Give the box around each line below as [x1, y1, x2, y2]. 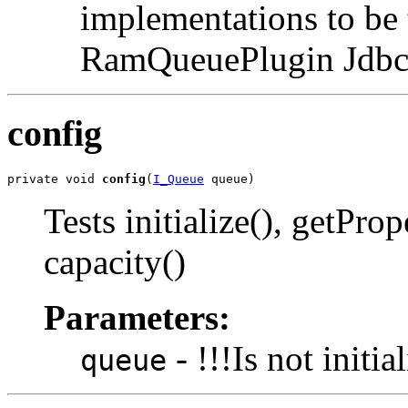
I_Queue [153, 172, 204, 187]
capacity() [44, 242, 186, 282]
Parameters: [44, 298, 230, 338]
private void [7, 172, 102, 187]
